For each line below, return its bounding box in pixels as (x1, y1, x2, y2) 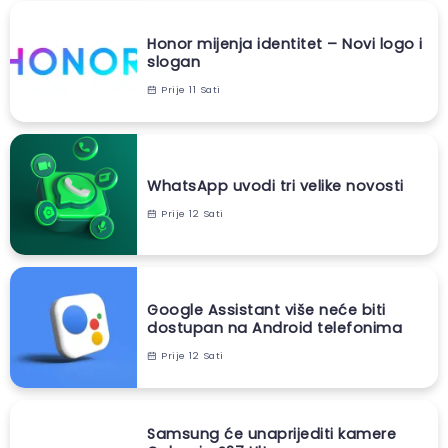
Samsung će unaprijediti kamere (147, 423, 396, 444)
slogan (147, 51, 200, 72)
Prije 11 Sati (157, 82, 221, 96)
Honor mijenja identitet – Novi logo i (147, 33, 423, 54)
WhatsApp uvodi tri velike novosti (147, 175, 404, 196)
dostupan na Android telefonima (147, 317, 402, 338)
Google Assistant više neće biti (147, 299, 386, 320)
